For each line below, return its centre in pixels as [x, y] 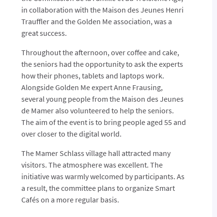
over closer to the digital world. [71, 134]
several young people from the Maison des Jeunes [102, 99]
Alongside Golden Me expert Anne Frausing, [92, 87]
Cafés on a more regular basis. [70, 200]
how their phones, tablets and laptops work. [93, 76]
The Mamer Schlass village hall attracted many [96, 153]
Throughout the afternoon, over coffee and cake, [100, 53]
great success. [44, 33]
